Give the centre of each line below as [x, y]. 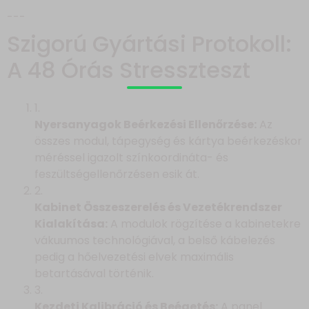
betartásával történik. [94, 273]
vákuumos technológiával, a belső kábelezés [155, 240]
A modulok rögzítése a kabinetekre [204, 223]
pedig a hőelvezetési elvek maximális [134, 257]
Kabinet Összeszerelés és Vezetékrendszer [158, 207]
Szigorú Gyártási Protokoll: [149, 43]
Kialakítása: [71, 223]
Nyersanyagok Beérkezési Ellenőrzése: [146, 124]
